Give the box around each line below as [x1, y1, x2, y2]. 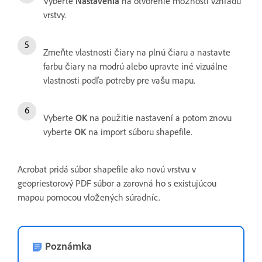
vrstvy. [43, 9, 66, 20]
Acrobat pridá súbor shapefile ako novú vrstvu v [18, 163, 196, 175]
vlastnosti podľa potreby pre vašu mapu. [43, 74, 195, 86]
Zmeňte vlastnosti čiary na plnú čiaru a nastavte [43, 46, 230, 58]
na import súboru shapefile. [86, 126, 192, 137]
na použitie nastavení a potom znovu [87, 112, 232, 123]
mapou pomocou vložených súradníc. [18, 191, 160, 203]
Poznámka [45, 239, 92, 253]
